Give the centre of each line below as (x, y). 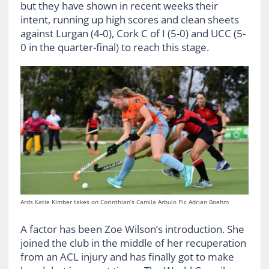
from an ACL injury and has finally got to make (127, 256)
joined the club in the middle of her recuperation (133, 243)
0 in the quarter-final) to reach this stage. (114, 47)
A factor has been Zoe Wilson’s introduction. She (132, 229)
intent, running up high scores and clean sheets (129, 19)
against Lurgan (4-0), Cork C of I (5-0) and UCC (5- (133, 33)
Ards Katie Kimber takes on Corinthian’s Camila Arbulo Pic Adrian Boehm (124, 201)
